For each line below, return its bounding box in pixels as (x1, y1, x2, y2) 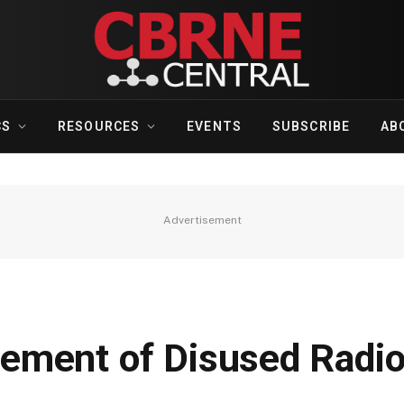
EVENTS (187, 119, 242, 133)
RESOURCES (58, 119, 141, 133)
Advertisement (162, 214, 242, 226)
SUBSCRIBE (271, 119, 351, 133)
